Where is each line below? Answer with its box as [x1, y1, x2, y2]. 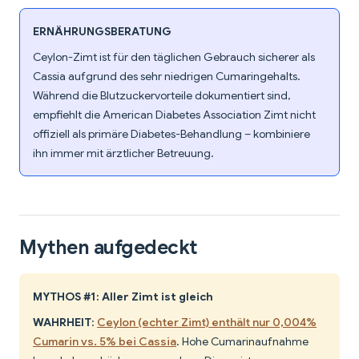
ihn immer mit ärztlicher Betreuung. [33, 146, 214, 161]
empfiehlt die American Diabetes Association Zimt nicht [33, 107, 316, 123]
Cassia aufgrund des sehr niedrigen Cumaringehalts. [33, 69, 301, 84]
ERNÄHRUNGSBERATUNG [33, 24, 171, 39]
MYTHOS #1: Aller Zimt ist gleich [33, 289, 213, 305]
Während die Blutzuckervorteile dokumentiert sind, [33, 88, 290, 103]
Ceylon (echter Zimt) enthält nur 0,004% [97, 315, 317, 330]
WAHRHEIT [33, 315, 91, 330]
